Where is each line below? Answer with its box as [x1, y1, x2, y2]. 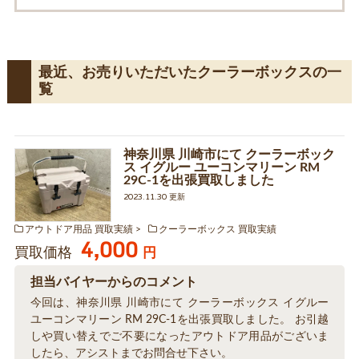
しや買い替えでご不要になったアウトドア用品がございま [30, 330, 329, 342]
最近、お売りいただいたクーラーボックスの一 [38, 65, 341, 80]
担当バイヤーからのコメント [30, 275, 197, 288]
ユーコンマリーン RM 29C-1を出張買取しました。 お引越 [30, 313, 329, 325]
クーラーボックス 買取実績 [158, 224, 276, 234]
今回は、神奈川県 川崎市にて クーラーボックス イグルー [30, 296, 329, 309]
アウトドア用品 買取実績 [24, 224, 133, 234]
